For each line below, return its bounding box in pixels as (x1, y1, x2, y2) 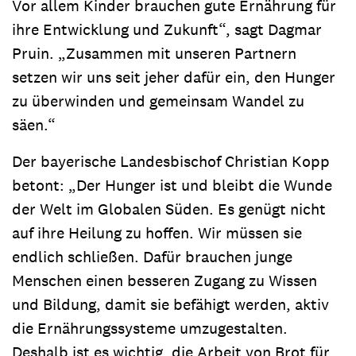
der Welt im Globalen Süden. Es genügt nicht (12, 199, 326, 219)
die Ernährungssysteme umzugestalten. (12, 318, 288, 339)
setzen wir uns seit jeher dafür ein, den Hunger (12, 67, 335, 87)
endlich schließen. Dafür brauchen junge (12, 246, 292, 267)
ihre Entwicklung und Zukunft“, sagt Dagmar (12, 19, 322, 40)
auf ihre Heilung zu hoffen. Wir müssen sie (12, 222, 302, 243)
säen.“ (12, 114, 56, 135)
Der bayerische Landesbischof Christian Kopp (12, 151, 330, 172)
